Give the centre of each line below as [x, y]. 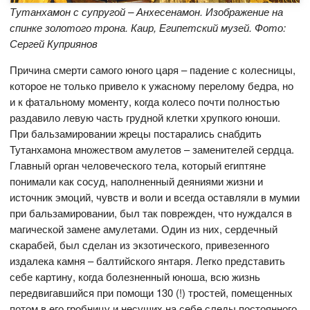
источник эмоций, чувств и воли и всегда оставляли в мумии [155, 197]
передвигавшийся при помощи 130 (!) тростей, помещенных [152, 292]
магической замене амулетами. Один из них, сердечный [144, 228]
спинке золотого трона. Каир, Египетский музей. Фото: [148, 27]
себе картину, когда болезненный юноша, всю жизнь [135, 276]
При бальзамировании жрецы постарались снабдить [136, 133]
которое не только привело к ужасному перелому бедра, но [152, 85]
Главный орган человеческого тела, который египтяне [138, 165]
